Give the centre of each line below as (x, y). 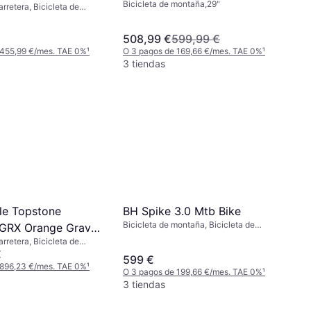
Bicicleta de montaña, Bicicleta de (189, 224)
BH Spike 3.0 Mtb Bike (182, 211)
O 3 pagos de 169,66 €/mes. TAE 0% (193, 51)
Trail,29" (139, 235)
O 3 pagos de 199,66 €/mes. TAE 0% (193, 271)
